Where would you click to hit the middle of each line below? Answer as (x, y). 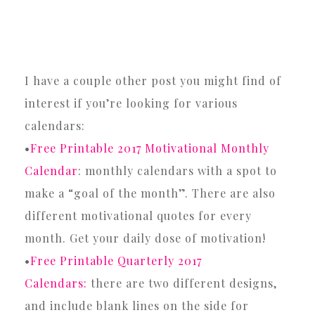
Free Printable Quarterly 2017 (116, 260)
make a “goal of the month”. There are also (150, 193)
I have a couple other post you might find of (153, 80)
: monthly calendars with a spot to (178, 170)
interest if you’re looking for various (131, 103)
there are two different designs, (182, 283)
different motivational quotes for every (138, 215)
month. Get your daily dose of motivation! (145, 238)
